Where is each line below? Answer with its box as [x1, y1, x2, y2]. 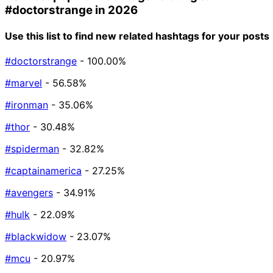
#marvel [5, 77, 42, 90]
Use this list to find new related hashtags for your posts [5, 29, 269, 42]
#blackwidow [5, 230, 66, 243]
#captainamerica [5, 165, 82, 177]
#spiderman [5, 143, 59, 155]
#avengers [5, 186, 53, 199]
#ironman [5, 99, 48, 112]
